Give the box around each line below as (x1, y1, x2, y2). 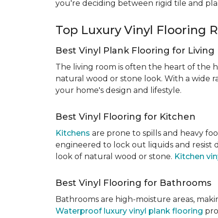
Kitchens (55, 128, 90, 138)
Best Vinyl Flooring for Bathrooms (55, 178, 211, 188)
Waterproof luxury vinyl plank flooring (55, 206, 203, 216)
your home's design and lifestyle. (55, 86, 182, 95)
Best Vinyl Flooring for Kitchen (55, 111, 196, 122)
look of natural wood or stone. (55, 152, 174, 161)
